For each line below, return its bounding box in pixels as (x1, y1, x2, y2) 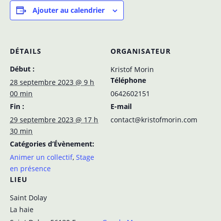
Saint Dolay (10, 193, 47, 203)
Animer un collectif (10, 152, 73, 162)
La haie (10, 205, 34, 215)
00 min (10, 89, 33, 99)
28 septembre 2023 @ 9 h (10, 77, 94, 87)
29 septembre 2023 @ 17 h (10, 115, 98, 125)
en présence (10, 164, 51, 174)
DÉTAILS (10, 46, 41, 56)
